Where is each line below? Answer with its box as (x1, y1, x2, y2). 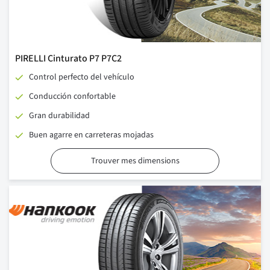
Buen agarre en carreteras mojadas (29, 129, 154, 142)
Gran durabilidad (29, 110, 90, 122)
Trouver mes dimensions (90, 155, 180, 168)
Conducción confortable (29, 90, 116, 103)
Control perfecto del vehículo (29, 71, 134, 84)
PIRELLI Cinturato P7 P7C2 (15, 52, 122, 66)
